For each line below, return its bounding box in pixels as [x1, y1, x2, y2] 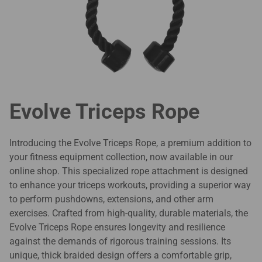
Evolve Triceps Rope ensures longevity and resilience [9, 222, 225, 233]
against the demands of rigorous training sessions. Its [9, 236, 231, 247]
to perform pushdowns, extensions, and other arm [9, 194, 213, 205]
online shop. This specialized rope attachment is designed [9, 166, 248, 177]
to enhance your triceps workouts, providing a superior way [9, 180, 251, 191]
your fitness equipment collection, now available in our [9, 151, 233, 163]
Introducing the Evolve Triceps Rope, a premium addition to [9, 137, 251, 149]
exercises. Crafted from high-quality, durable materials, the [9, 208, 248, 219]
